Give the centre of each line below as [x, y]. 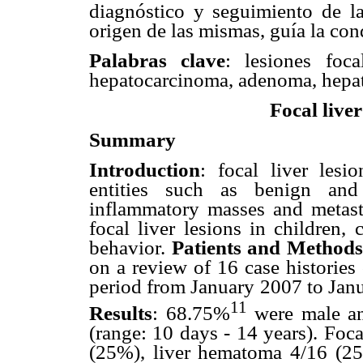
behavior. [130, 248]
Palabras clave [158, 60]
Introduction [145, 170]
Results [121, 313]
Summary [132, 140]
